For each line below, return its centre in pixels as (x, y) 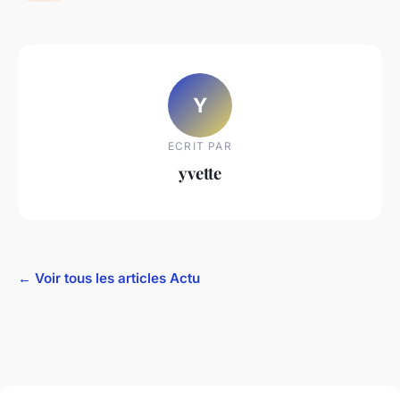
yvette (200, 172)
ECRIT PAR (200, 146)
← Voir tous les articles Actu (109, 279)
